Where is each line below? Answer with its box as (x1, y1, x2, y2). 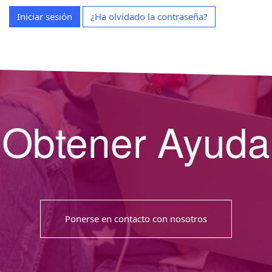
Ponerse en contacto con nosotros (65, 212, 207, 225)
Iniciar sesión (17, 10, 72, 22)
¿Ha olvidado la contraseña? (90, 10, 208, 22)
